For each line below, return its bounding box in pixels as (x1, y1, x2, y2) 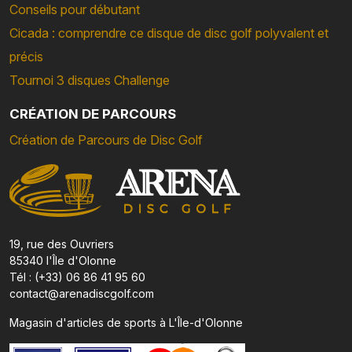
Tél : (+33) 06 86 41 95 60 (9, 269, 145, 284)
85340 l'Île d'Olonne (9, 253, 116, 267)
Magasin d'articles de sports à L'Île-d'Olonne (9, 315, 243, 329)
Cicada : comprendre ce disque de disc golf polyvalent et (9, 24, 328, 41)
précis (9, 48, 43, 64)
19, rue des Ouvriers (9, 236, 114, 251)
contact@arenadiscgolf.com (9, 286, 154, 300)
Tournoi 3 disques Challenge (9, 71, 170, 88)
